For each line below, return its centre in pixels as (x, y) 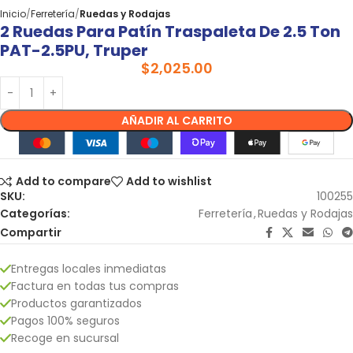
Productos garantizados (76, 303)
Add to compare (63, 182)
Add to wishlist (169, 182)
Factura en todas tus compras (95, 286)
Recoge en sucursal (65, 338)
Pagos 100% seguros (65, 320)
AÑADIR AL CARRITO (176, 121)
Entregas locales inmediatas (89, 268)
